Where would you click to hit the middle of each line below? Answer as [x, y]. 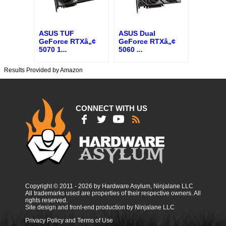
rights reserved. [46, 200]
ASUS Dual [137, 33]
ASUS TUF [56, 33]
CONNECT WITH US [111, 108]
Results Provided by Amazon [43, 70]
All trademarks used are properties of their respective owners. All [113, 193]
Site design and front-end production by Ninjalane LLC [100, 207]
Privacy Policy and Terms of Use [69, 220]
